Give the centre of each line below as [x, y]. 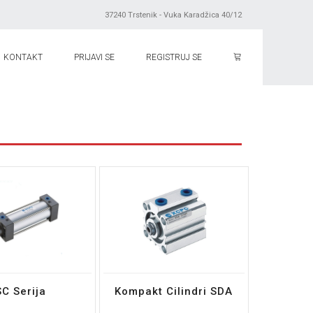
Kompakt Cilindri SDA [174, 291]
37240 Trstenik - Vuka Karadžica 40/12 [173, 15]
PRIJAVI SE [94, 57]
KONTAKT [23, 57]
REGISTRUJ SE [174, 57]
